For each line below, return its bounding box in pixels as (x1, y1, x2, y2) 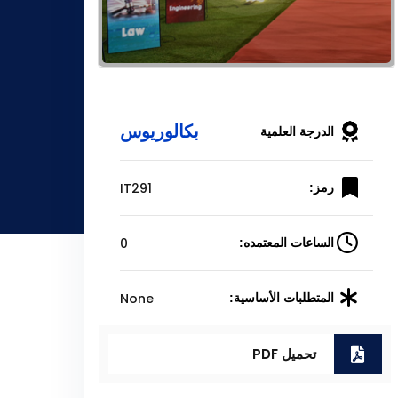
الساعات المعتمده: (239, 235, 335, 251)
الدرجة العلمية (260, 123, 335, 139)
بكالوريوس (119, 119, 199, 145)
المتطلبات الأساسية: (229, 291, 335, 306)
